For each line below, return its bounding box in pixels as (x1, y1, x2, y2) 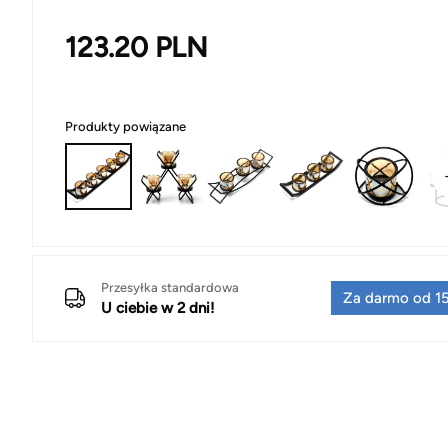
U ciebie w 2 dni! (101, 298, 215, 317)
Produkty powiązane (65, 118, 186, 134)
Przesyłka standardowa (101, 279, 239, 295)
